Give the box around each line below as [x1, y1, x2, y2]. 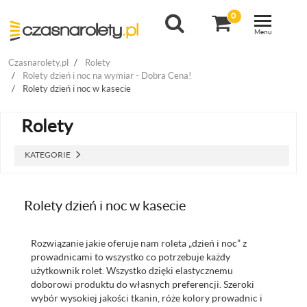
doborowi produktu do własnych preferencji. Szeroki [31, 278, 254, 290]
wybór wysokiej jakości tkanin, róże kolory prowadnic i [31, 291, 262, 304]
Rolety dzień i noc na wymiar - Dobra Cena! [23, 69, 191, 81]
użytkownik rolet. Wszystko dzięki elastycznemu [31, 264, 233, 276]
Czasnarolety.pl [8, 56, 69, 68]
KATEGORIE [25, 149, 71, 160]
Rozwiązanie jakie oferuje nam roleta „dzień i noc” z [31, 236, 247, 249]
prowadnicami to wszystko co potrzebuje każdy [31, 250, 230, 262]
